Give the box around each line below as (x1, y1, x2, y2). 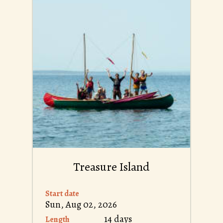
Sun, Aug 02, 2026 (45, 198, 117, 212)
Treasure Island (73, 159, 150, 175)
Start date (45, 188, 79, 200)
